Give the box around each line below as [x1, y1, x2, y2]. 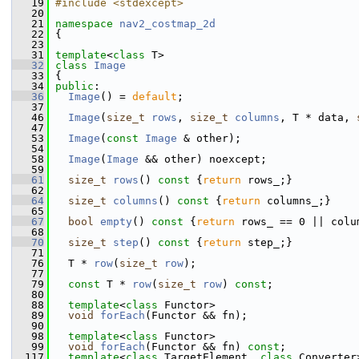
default [132, 91, 177, 103]
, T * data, [280, 111, 357, 123]
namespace [55, 18, 119, 30]
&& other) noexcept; [139, 153, 267, 165]
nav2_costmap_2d [119, 18, 216, 30]
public [55, 80, 94, 92]
